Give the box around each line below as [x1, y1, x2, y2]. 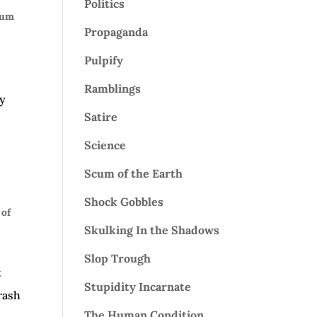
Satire [84, 110, 118, 124]
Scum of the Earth [84, 166, 183, 180]
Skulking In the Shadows [84, 223, 220, 237]
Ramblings [84, 81, 142, 96]
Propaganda [84, 25, 149, 39]
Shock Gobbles [84, 195, 164, 209]
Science [84, 138, 127, 152]
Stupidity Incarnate [84, 279, 192, 294]
